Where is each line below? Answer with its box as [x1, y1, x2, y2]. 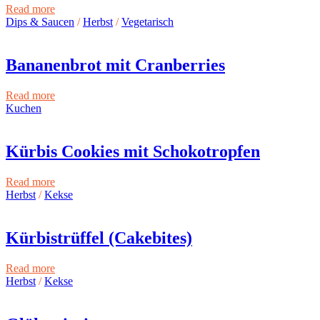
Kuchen [6, 102, 41, 115]
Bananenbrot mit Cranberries [6, 56, 225, 75]
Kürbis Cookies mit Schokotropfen [6, 141, 260, 161]
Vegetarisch [121, 16, 174, 29]
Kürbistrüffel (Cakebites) [6, 228, 192, 247]
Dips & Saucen [6, 16, 74, 29]
